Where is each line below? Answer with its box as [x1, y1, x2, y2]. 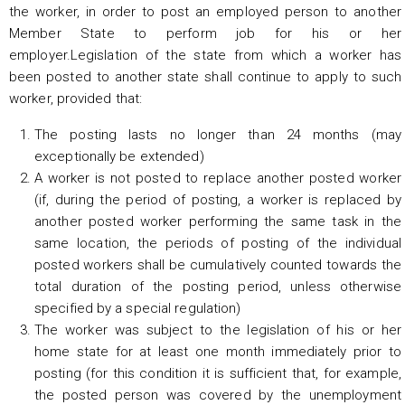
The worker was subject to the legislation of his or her [34, 321, 401, 338]
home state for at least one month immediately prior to [34, 343, 401, 360]
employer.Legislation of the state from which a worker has [9, 46, 401, 63]
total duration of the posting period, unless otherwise [34, 278, 401, 295]
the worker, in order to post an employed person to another [9, 3, 401, 20]
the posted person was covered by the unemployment [34, 386, 401, 403]
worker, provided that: [9, 89, 143, 107]
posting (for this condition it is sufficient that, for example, [34, 364, 401, 381]
